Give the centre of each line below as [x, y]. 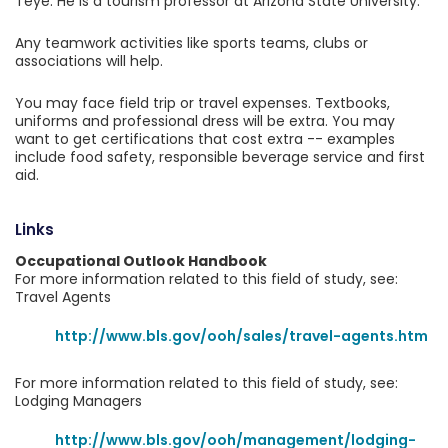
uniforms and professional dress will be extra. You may [205, 121]
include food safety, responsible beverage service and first [220, 157]
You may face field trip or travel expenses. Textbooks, [202, 103]
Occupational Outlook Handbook [141, 261]
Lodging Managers [78, 401]
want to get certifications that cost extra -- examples [205, 139]
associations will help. [89, 61]
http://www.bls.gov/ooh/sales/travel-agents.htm [241, 336]
